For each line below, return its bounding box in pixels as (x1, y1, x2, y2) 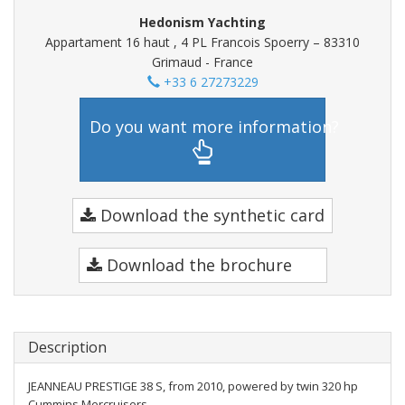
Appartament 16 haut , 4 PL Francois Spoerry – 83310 (45, 33, 360, 51)
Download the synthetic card (96, 204, 325, 226)
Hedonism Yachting (139, 14, 266, 31)
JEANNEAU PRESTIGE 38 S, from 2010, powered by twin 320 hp (28, 378, 358, 394)
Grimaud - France (152, 53, 253, 71)
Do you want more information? (89, 115, 339, 137)
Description (28, 337, 107, 357)
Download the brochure (101, 254, 292, 276)
